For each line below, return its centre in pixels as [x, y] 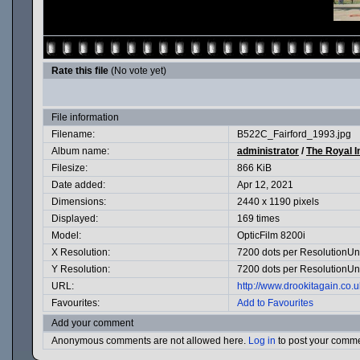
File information [85, 117]
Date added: [78, 185]
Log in [262, 341]
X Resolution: [81, 252]
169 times [258, 219]
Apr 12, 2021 [265, 185]
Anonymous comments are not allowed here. [150, 341]
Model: [66, 235]
